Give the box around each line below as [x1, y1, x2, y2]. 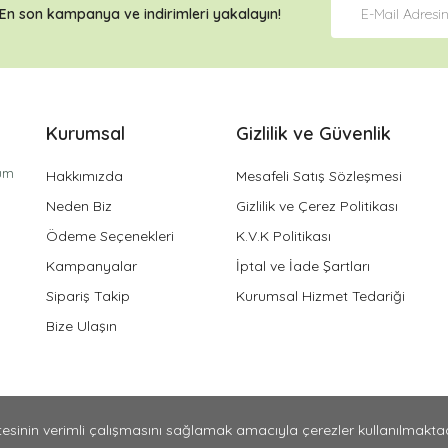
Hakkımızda [46, 167, 123, 185]
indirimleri [143, 5, 209, 23]
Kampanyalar [46, 257, 137, 275]
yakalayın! [208, 5, 281, 23]
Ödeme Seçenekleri [46, 227, 174, 245]
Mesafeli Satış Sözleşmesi [236, 167, 402, 185]
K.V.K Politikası [236, 227, 331, 245]
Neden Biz [46, 197, 112, 215]
